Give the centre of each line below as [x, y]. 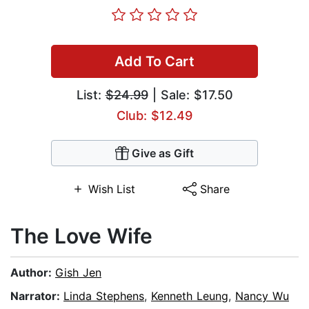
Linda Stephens [104, 296]
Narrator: [37, 296]
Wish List [111, 189]
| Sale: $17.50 [190, 95]
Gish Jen [78, 273]
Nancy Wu [262, 296]
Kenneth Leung [190, 296]
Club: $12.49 [154, 116]
